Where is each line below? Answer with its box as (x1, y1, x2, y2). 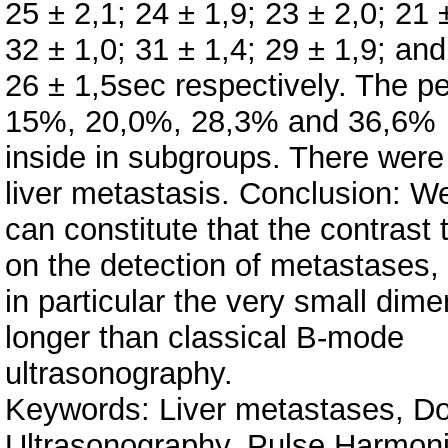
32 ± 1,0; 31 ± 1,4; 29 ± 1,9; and (5, 31, 446, 67)
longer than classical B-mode (5, 319, 404, 355)
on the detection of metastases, (5, 247, 439, 283)
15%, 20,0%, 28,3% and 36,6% (5, 103, 436, 139)
